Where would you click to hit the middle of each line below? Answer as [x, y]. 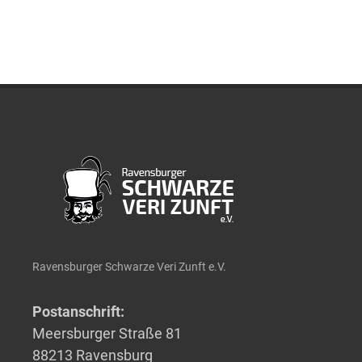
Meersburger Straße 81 [107, 334]
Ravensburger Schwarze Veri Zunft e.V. [129, 267]
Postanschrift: [78, 312]
